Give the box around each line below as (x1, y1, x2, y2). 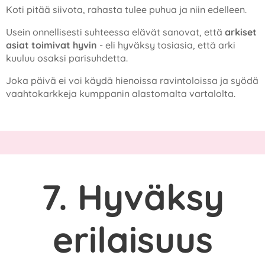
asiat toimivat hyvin (6, 39, 97, 51)
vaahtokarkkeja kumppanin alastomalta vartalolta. (6, 88, 235, 99)
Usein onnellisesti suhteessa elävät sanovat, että (6, 26, 225, 38)
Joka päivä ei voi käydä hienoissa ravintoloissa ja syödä (6, 75, 258, 86)
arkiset (225, 26, 257, 38)
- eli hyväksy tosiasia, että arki (97, 39, 235, 51)
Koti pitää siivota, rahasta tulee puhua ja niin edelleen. (6, 4, 247, 15)
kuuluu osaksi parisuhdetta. (6, 52, 128, 64)
